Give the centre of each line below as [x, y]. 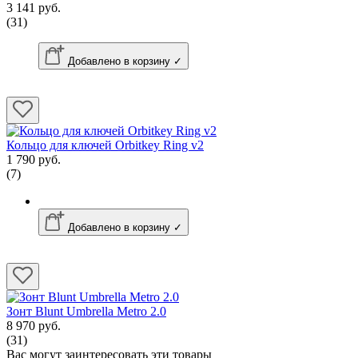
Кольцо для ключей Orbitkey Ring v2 [105, 145]
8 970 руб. [34, 325]
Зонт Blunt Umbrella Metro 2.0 [86, 311]
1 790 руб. [34, 159]
